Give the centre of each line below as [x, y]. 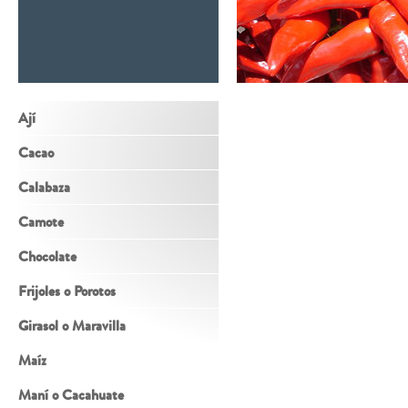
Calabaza [44, 187]
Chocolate [47, 256]
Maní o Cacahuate [71, 394]
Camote [41, 221]
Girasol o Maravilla [72, 325]
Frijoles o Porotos [67, 291]
